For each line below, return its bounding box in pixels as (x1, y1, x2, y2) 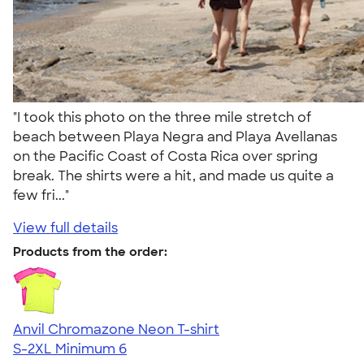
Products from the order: (13, 243, 167, 260)
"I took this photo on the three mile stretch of (13, 108, 311, 126)
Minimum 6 (55, 340, 127, 357)
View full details (13, 219, 118, 236)
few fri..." (13, 186, 76, 204)
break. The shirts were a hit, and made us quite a (13, 167, 334, 184)
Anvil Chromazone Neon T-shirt (13, 320, 219, 338)
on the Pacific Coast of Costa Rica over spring (13, 147, 318, 165)
